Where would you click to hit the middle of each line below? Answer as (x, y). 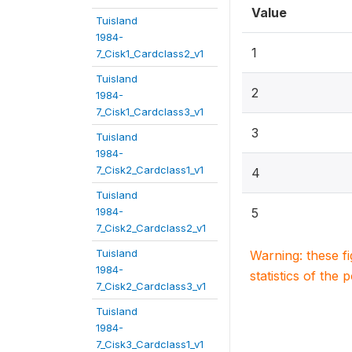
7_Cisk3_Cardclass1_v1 (150, 344)
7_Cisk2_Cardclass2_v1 (151, 228)
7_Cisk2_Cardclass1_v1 (150, 170)
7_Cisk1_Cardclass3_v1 (150, 112)
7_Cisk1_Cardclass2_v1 (150, 53)
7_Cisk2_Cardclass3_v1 (151, 286)
